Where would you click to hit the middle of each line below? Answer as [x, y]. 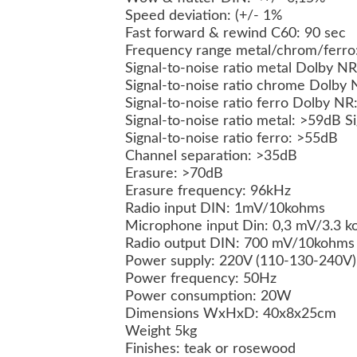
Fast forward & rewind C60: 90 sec [237, 34]
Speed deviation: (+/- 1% [206, 16]
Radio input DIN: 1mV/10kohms [227, 209]
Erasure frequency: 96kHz [210, 192]
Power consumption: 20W [210, 297]
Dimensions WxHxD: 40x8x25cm [233, 314]
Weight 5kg [163, 332]
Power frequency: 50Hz [203, 279]
